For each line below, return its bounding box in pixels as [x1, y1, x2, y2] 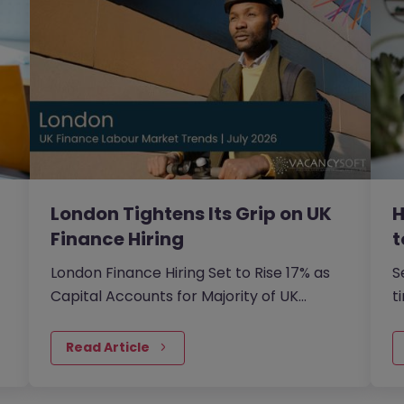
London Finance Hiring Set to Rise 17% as [50, 262, 331, 284]
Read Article [66, 338, 151, 357]
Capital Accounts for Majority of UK [50, 286, 299, 308]
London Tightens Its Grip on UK [50, 201, 333, 227]
